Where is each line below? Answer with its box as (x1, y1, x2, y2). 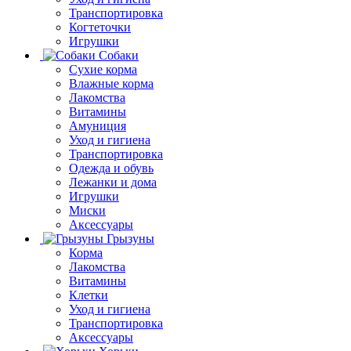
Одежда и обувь (69, 161, 154, 175)
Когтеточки (69, 20, 131, 34)
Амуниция (69, 118, 126, 132)
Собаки (99, 48, 139, 62)
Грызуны (107, 231, 154, 245)
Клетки (69, 288, 108, 302)
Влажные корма (69, 76, 154, 90)
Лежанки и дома (69, 175, 157, 189)
